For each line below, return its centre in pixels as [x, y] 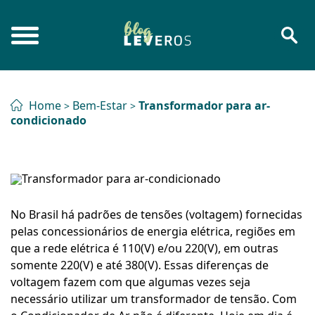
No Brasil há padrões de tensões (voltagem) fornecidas [156, 214]
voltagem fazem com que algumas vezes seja [130, 282]
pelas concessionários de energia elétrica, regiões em [153, 231]
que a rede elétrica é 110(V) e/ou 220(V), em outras [144, 248]
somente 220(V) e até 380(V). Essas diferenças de [140, 265]
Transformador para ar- [204, 105]
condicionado [49, 120]
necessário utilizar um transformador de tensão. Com [154, 299]
